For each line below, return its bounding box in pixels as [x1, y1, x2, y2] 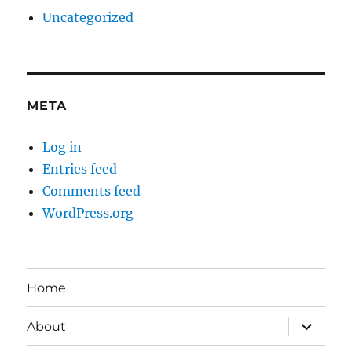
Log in [42, 139, 82, 156]
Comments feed [42, 183, 141, 200]
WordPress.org [42, 205, 134, 222]
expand [286, 314, 340, 330]
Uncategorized [42, 9, 134, 26]
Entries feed [42, 161, 118, 178]
